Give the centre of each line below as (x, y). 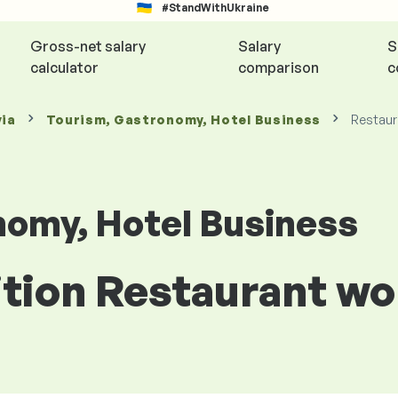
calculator (64, 68)
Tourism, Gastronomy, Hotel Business (183, 119)
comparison (279, 68)
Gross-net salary (88, 46)
